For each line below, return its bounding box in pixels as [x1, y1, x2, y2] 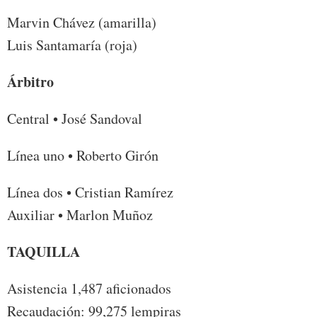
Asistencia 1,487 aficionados [7, 279, 171, 299]
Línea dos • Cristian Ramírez [7, 183, 173, 202]
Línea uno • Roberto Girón [7, 146, 158, 166]
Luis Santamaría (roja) [7, 35, 137, 55]
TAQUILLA [7, 241, 80, 263]
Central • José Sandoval [7, 109, 142, 129]
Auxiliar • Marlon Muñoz [7, 205, 153, 225]
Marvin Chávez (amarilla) [7, 13, 156, 33]
